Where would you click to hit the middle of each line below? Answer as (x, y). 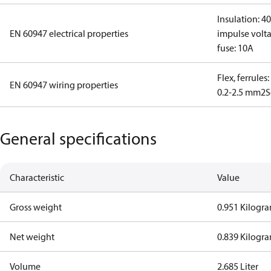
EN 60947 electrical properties (69, 33)
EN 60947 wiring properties (64, 85)
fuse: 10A (236, 48)
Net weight (32, 237)
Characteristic (37, 177)
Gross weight (36, 207)
